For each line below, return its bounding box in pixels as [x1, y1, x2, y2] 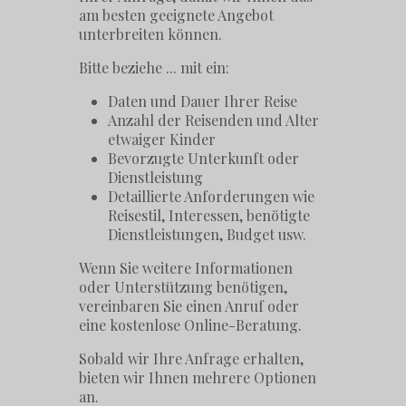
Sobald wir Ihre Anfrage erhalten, [79, 349, 304, 369]
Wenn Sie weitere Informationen [79, 258, 294, 278]
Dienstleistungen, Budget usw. [108, 225, 307, 245]
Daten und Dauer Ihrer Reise [108, 92, 298, 111]
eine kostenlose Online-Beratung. [79, 315, 303, 335]
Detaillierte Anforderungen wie [108, 187, 315, 207]
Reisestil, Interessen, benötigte [108, 206, 311, 226]
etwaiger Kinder [108, 130, 217, 150]
